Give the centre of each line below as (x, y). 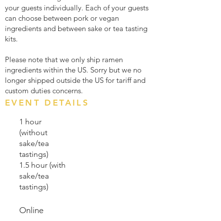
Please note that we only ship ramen (64, 59)
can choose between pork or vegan (62, 18)
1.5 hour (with (42, 165)
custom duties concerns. (44, 91)
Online (31, 210)
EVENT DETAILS (47, 103)
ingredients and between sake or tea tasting (76, 28)
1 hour (30, 122)
